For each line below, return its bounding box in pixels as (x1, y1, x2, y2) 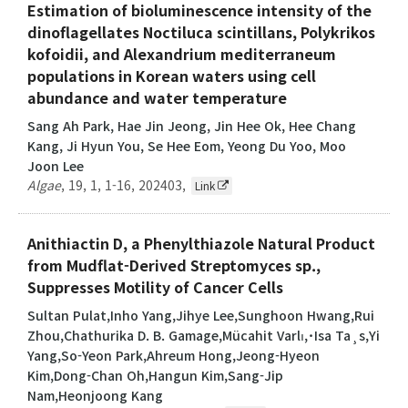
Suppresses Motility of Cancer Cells (27, 275, 283, 298)
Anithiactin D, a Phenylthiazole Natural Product (27, 231, 375, 254)
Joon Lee (27, 156, 84, 175)
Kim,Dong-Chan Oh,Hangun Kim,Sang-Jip (27, 365, 283, 384)
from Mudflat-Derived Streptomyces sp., (27, 253, 321, 276)
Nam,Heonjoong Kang (27, 385, 163, 404)
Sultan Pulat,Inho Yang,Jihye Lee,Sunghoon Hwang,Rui (27, 305, 374, 324)
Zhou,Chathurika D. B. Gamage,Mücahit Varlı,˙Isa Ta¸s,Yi (27, 325, 380, 344)
